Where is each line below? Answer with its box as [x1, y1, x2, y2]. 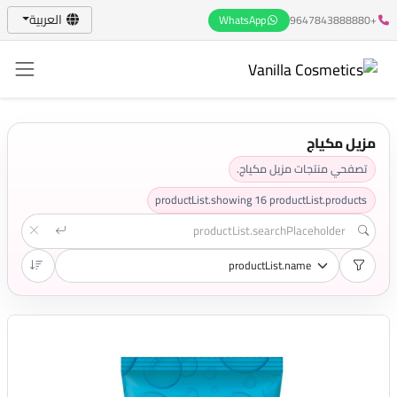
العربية [28, 8, 62, 31]
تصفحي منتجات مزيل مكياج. [237, 159, 368, 180]
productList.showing [155, 189, 255, 210]
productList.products [269, 189, 368, 210]
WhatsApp [219, 9, 266, 30]
